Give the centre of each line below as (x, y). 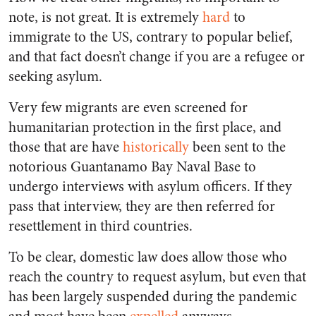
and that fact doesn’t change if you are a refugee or (157, 57)
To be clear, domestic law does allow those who (148, 257)
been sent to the (237, 147)
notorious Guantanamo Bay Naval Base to (132, 167)
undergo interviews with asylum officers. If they (150, 187)
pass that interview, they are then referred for (142, 207)
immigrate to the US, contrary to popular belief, (151, 37)
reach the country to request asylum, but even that (157, 277)
